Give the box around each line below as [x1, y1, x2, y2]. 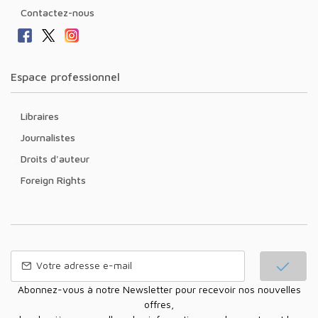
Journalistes [25, 131, 75, 143]
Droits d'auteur [27, 152, 89, 165]
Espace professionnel [17, 70, 120, 83]
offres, [144, 297, 174, 310]
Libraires [26, 109, 59, 122]
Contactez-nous [27, 6, 94, 18]
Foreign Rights [26, 173, 86, 186]
